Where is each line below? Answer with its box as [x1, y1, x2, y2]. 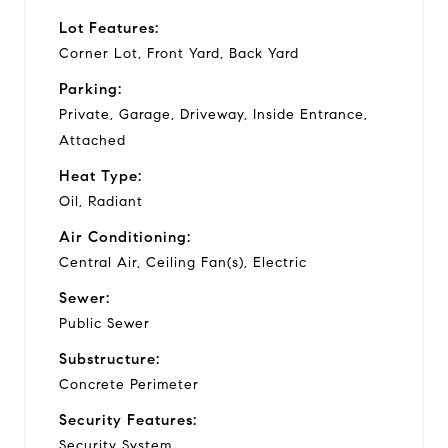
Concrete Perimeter [59, 375, 199, 393]
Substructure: [59, 349, 160, 368]
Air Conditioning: [59, 227, 191, 246]
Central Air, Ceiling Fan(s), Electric [59, 253, 307, 271]
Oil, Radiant [59, 192, 143, 210]
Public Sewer [59, 314, 150, 332]
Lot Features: [59, 18, 159, 37]
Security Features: [59, 410, 197, 429]
